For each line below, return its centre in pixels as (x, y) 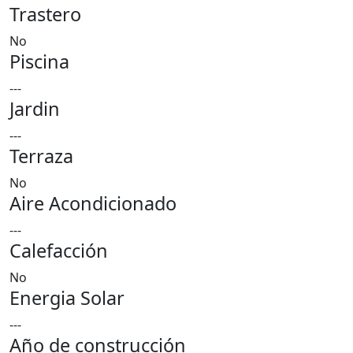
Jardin (35, 109)
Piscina (39, 61)
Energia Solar (67, 298)
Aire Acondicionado (93, 203)
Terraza (41, 156)
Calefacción (59, 251)
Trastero (45, 14)
